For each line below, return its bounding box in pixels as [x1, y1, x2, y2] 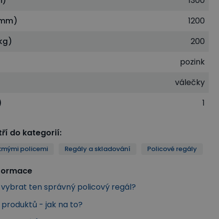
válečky [175, 76, 205, 88]
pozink [180, 56, 205, 67]
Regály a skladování [65, 144, 131, 153]
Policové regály [147, 144, 197, 153]
